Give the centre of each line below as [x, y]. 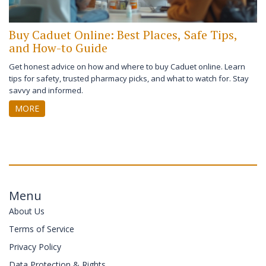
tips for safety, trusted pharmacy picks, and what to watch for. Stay [129, 79]
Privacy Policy [35, 247]
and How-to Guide [58, 48]
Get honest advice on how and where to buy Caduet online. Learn [127, 67]
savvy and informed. [46, 91]
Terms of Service [42, 229]
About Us [27, 211]
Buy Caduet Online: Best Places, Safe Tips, [123, 35]
